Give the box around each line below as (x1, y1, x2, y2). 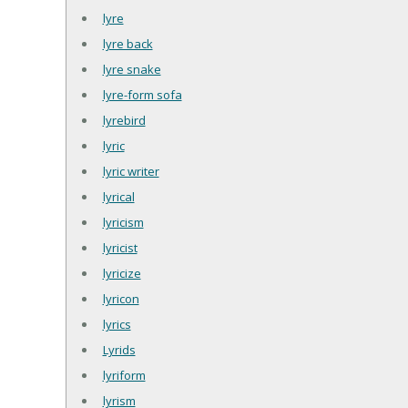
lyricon (102, 290, 139, 307)
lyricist (102, 239, 138, 256)
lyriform (102, 366, 146, 383)
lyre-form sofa (102, 86, 182, 103)
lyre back (102, 35, 153, 52)
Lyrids (102, 341, 136, 358)
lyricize (102, 264, 141, 281)
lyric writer (102, 162, 159, 179)
